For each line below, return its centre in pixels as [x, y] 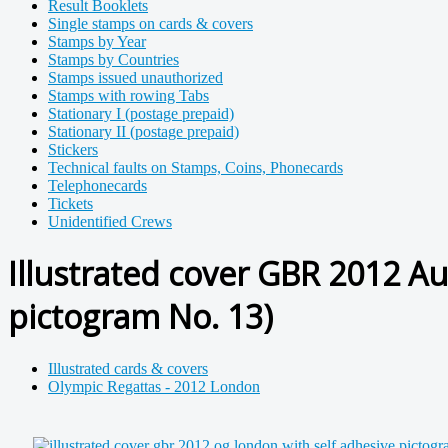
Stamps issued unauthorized [135, 77]
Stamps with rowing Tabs [128, 95]
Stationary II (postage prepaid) [143, 131]
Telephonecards [97, 185]
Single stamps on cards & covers [150, 23]
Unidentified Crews [110, 221]
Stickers [73, 149]
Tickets [70, 203]
